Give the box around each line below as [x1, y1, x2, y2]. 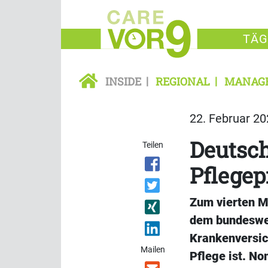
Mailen [141, 245, 166, 255]
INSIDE [105, 74, 141, 89]
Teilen [142, 140, 164, 150]
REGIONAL [156, 74, 210, 89]
